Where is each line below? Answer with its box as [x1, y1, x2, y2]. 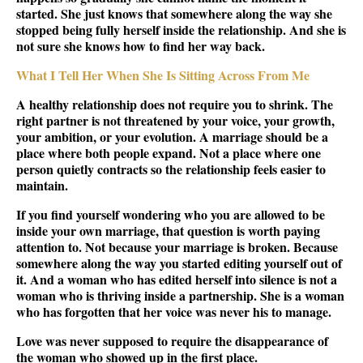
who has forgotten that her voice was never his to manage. [16, 301, 331, 321]
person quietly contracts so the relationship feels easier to [16, 159, 326, 178]
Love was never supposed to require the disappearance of [16, 331, 328, 350]
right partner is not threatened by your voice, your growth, [16, 110, 335, 130]
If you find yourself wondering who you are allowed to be [16, 204, 325, 224]
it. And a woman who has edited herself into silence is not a [16, 269, 337, 288]
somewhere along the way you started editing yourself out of [16, 253, 342, 272]
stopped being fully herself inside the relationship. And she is [16, 19, 346, 39]
